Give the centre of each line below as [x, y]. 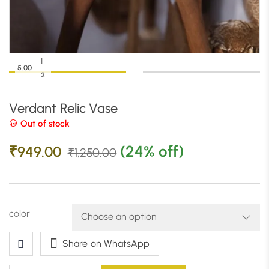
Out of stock [44, 124]
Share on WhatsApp [106, 244]
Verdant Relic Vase [64, 109]
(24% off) [152, 152]
